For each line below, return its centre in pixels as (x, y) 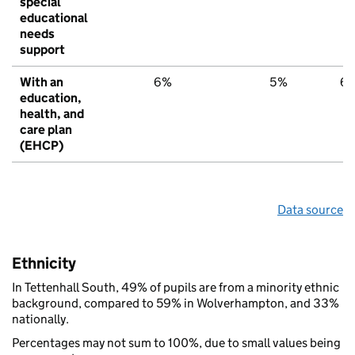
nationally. (40, 319)
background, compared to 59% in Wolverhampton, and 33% (176, 303)
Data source (310, 209)
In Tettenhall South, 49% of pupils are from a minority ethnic (176, 287)
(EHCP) (42, 145)
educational (54, 17)
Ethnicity (44, 263)
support (42, 49)
